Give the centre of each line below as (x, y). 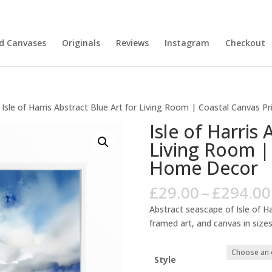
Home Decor (203, 168)
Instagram (187, 42)
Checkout (245, 42)
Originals (81, 42)
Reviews (132, 42)
